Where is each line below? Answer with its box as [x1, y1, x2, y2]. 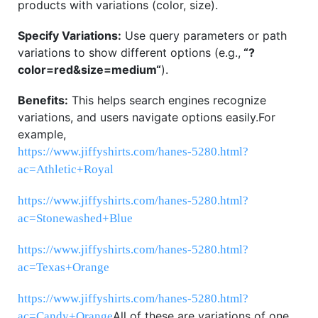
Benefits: [18, 93, 68, 108]
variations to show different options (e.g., [18, 45, 241, 60]
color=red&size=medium [18, 62, 156, 77]
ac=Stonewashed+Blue [18, 212, 133, 226]
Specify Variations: [18, 28, 121, 43]
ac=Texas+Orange [18, 261, 109, 275]
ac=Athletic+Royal [18, 163, 114, 177]
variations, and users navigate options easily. [18, 110, 258, 125]
